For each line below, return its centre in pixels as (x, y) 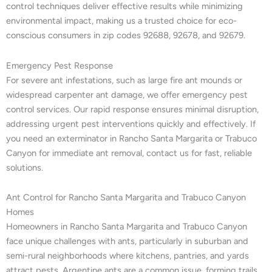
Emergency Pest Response (59, 65)
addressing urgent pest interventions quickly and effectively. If (131, 124)
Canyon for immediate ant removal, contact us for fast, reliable (129, 153)
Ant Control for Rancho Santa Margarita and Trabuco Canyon (126, 198)
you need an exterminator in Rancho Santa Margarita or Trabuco (131, 138)
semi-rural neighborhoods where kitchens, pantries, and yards (127, 256)
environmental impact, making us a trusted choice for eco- (121, 21)
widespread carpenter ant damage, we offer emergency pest (127, 94)
